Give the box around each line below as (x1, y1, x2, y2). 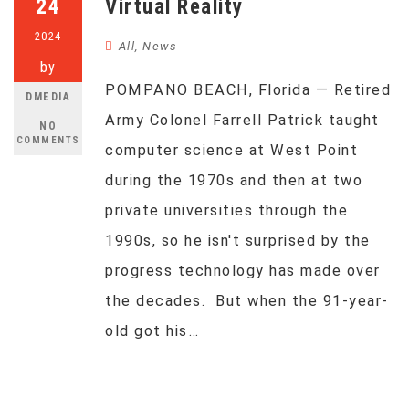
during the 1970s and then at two (105, 172, 362, 189)
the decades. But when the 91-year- (105, 292, 389, 309)
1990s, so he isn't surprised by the (105, 232, 371, 249)
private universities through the (105, 202, 348, 219)
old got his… (105, 322, 199, 340)
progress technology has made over (105, 262, 381, 279)
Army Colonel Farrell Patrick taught (105, 111, 380, 129)
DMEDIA (26, 90, 70, 103)
